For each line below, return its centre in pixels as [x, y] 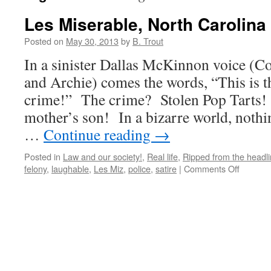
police [139, 168]
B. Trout [148, 41]
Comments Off [212, 168]
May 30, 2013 [92, 41]
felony [35, 168]
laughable [70, 168]
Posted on [44, 41]
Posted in [42, 156]
